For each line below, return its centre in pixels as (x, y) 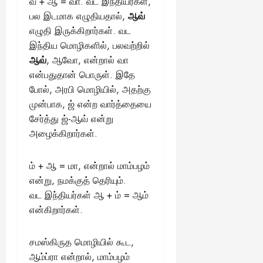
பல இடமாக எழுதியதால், (79, 16)
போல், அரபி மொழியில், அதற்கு (90, 89)
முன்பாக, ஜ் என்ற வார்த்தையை (90, 104)
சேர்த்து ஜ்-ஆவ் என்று (71, 119)
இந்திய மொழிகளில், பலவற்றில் (90, 45)
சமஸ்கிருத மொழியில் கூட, (82, 242)
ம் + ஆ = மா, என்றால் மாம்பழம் (90, 166)
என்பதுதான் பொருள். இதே (82, 75)
